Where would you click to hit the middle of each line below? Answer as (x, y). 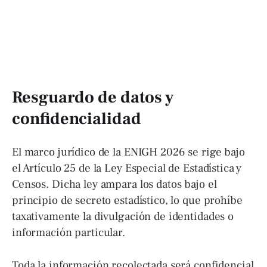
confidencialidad (77, 118)
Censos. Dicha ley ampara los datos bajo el (114, 184)
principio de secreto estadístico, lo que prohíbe (127, 200)
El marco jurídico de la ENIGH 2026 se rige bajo (128, 152)
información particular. (69, 232)
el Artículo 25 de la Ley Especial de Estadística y (127, 168)
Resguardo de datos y (93, 97)
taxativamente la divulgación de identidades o (123, 216)
